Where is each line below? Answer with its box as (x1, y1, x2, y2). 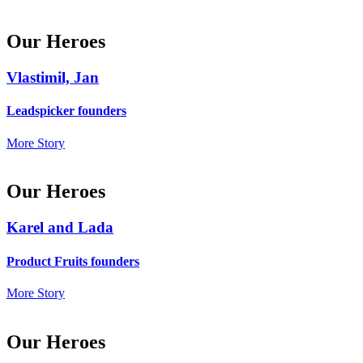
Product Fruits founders (6, 254, 139, 268)
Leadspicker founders (6, 104, 126, 118)
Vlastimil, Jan (6, 69, 99, 87)
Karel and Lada (6, 219, 113, 237)
